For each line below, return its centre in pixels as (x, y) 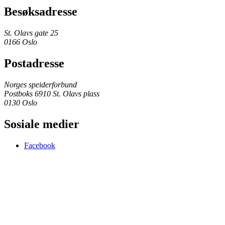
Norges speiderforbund (40, 85)
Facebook (40, 145)
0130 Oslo (21, 103)
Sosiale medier (42, 124)
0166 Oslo (21, 42)
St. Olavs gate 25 (31, 33)
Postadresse (34, 64)
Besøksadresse (41, 12)
